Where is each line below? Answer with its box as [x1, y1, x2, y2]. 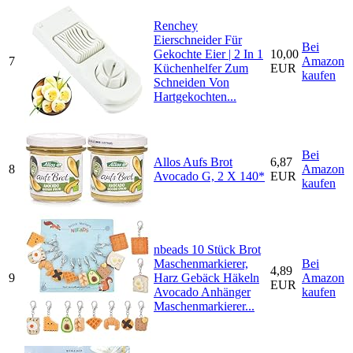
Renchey [154, 19, 198, 33]
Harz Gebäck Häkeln [154, 271, 259, 285]
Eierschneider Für [154, 33, 242, 47]
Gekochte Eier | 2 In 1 [154, 47, 263, 61]
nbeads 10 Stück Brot [154, 243, 261, 257]
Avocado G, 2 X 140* [154, 169, 265, 184]
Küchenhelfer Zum [154, 61, 248, 76]
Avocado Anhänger [154, 285, 251, 299]
